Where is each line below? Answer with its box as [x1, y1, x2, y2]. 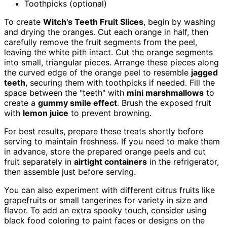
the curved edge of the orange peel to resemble [4, 67, 191, 78]
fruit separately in [4, 157, 74, 167]
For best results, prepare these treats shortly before [4, 126, 203, 137]
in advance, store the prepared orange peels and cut [4, 146, 206, 157]
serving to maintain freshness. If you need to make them [4, 136, 220, 147]
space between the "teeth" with [4, 88, 127, 98]
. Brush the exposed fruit [117, 98, 211, 108]
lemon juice [23, 108, 68, 119]
